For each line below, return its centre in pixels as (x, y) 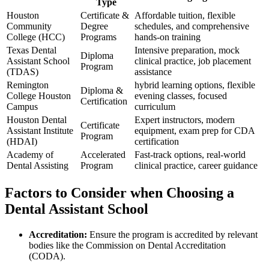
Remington (28, 85)
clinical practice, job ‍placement (193, 61)
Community (29, 26)
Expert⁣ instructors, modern (185, 119)
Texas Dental (32, 50)
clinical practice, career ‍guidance (196, 165)
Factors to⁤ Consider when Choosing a (119, 192)
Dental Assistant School (77, 209)
